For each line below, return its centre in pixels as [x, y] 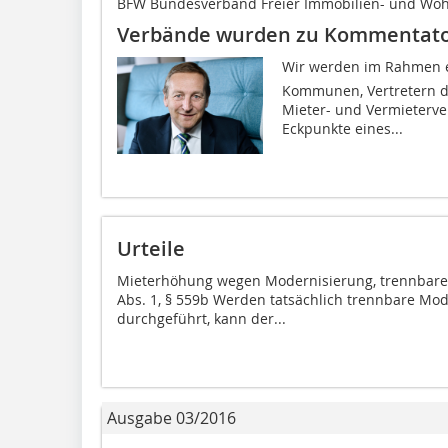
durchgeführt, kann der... [201, 318]
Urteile [151, 248]
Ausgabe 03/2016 [171, 417]
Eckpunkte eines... [342, 128]
